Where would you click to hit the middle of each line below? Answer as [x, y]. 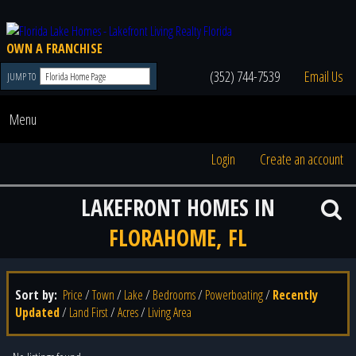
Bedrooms [174, 295]
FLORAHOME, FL [178, 238]
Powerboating [234, 295]
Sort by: [38, 295]
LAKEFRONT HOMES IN [178, 207]
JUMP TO [22, 76]
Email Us [323, 76]
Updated [37, 312]
